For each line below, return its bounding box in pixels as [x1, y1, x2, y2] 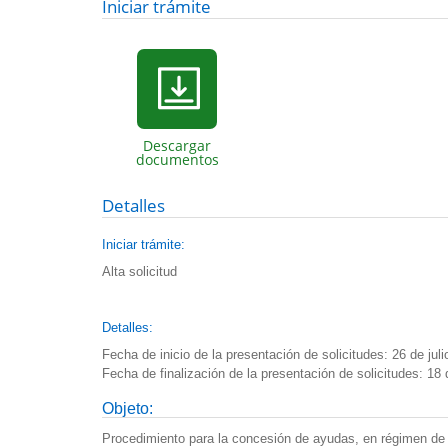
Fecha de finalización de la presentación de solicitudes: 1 [102, 365, 434, 381]
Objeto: [102, 399, 153, 417]
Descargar [143, 135, 211, 155]
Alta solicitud [102, 263, 177, 279]
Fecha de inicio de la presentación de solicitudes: [102, 346, 388, 362]
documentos [135, 149, 219, 169]
